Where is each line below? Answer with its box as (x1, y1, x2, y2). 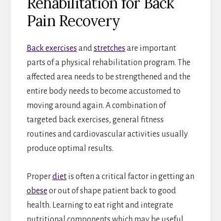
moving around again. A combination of (26, 101, 166, 110)
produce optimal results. (26, 144, 113, 153)
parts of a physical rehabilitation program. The (26, 58, 190, 67)
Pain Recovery (26, 11, 120, 30)
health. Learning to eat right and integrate (26, 200, 173, 210)
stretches (93, 43, 125, 53)
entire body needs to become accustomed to (26, 86, 181, 96)
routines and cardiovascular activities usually (26, 129, 188, 139)
